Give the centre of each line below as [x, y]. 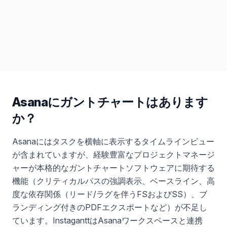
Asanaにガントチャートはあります [110, 102]
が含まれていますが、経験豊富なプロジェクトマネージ [113, 154]
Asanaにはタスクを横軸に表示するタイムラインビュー [113, 141]
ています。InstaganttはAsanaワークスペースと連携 [107, 220]
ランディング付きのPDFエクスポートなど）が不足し [110, 207]
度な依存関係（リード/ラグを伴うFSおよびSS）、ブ [110, 194]
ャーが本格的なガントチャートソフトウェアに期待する [113, 167]
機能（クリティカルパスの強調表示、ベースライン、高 [113, 181]
